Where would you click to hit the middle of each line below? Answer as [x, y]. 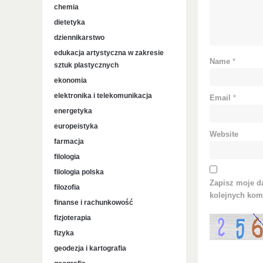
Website [224, 134]
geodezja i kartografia [90, 248]
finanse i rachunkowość [94, 203]
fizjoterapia [73, 218]
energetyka [73, 111]
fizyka [64, 233]
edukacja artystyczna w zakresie [109, 53]
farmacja [69, 141]
